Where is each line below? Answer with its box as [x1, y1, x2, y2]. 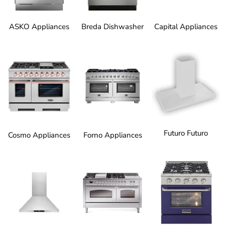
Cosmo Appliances [8, 130, 70, 140]
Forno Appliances [83, 130, 142, 140]
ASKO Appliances [9, 22, 69, 32]
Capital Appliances [154, 22, 217, 32]
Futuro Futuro [164, 128, 208, 138]
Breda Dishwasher [81, 22, 144, 32]
